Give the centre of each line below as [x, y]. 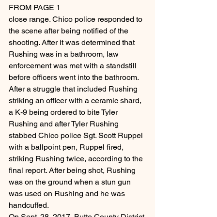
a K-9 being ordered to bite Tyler [64, 112]
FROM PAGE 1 [35, 8]
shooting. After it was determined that [73, 43]
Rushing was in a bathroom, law [65, 54]
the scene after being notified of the [70, 31]
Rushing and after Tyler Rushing [65, 124]
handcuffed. [29, 205]
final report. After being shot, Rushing [73, 170]
